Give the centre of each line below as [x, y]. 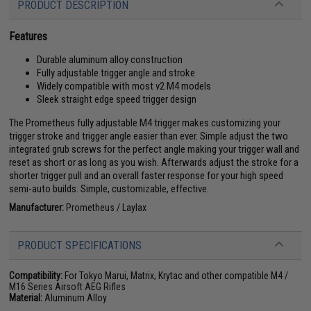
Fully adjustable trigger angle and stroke [116, 73]
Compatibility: [36, 275]
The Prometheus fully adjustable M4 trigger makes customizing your [145, 123]
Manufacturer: [37, 207]
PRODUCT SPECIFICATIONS [80, 245]
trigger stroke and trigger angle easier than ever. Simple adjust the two [149, 136]
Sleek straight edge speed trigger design [117, 99]
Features [28, 36]
